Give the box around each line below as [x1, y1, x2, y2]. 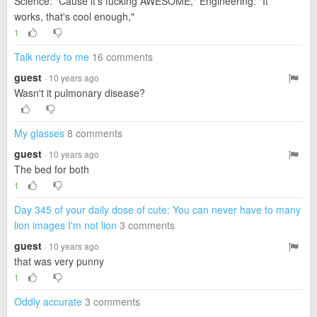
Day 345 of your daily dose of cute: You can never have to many [14, 202, 301, 217]
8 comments [67, 126, 122, 140]
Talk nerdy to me [14, 50, 89, 64]
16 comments [92, 50, 153, 64]
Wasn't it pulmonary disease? [14, 86, 145, 100]
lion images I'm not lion [14, 218, 117, 232]
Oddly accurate [14, 294, 82, 309]
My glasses [14, 126, 64, 140]
